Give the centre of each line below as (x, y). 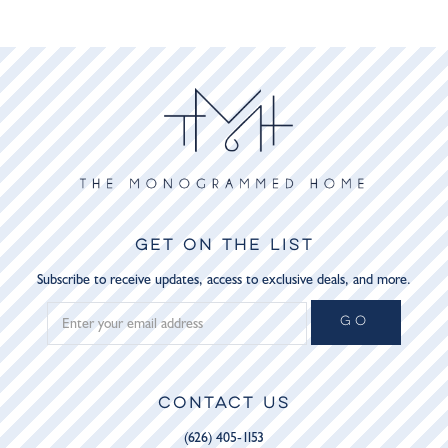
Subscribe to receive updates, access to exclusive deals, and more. (224, 280)
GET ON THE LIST (224, 246)
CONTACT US (224, 404)
